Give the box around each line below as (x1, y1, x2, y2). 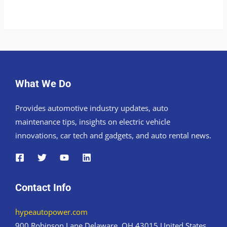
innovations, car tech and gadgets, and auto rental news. (15, 130, 211, 141)
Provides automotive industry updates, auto (15, 103, 168, 113)
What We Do (15, 78, 71, 90)
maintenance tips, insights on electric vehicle (15, 117, 170, 127)
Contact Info (15, 181, 71, 194)
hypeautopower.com (15, 207, 88, 217)
